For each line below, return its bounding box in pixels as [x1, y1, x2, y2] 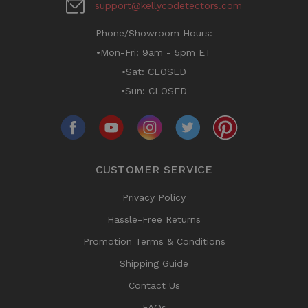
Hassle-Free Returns [107, 214, 201, 225]
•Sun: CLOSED [121, 85, 187, 97]
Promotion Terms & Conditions [82, 236, 225, 247]
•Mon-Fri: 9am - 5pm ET [96, 47, 212, 58]
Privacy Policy [122, 192, 186, 203]
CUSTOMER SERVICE [95, 163, 213, 177]
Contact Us [128, 280, 180, 291]
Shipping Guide [120, 258, 188, 269]
